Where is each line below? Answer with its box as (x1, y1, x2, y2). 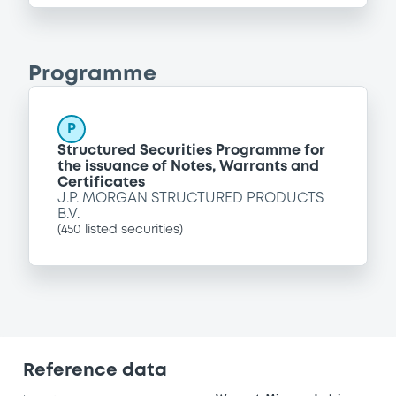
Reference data (23, 362, 167, 379)
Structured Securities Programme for (57, 143, 325, 157)
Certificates (57, 175, 145, 189)
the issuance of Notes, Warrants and (57, 159, 319, 173)
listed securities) (81, 224, 183, 235)
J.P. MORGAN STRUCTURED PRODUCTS (57, 191, 324, 205)
